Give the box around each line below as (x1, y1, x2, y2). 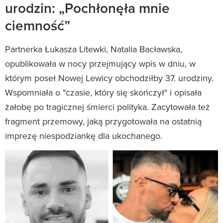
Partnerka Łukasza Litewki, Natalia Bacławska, (5, 42, 182, 55)
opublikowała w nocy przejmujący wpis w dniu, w (5, 57, 196, 70)
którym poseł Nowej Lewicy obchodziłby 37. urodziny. (5, 71, 214, 84)
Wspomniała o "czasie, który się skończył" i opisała (5, 86, 202, 99)
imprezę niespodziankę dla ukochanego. (5, 129, 162, 142)
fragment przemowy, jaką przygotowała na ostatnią (5, 114, 202, 127)
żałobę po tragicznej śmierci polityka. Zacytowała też (5, 100, 210, 113)
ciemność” (5, 15, 70, 35)
